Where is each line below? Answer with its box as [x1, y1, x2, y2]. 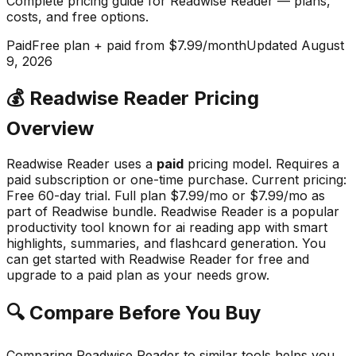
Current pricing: [252, 172, 346, 188]
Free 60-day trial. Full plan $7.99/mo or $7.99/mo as [6, 188, 325, 204]
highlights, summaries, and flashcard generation [6, 235, 295, 252]
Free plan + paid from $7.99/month [32, 37, 246, 53]
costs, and [6, 8, 68, 25]
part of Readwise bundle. [6, 203, 157, 220]
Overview [6, 117, 94, 141]
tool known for [77, 219, 172, 236]
